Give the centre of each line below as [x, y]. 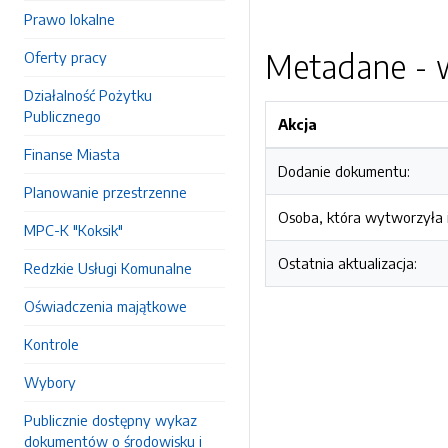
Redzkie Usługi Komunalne [108, 268]
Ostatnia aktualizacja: [347, 263]
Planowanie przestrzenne [105, 192]
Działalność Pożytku [88, 95]
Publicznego [62, 116]
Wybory [50, 382]
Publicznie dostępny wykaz [110, 420]
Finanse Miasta [72, 154]
